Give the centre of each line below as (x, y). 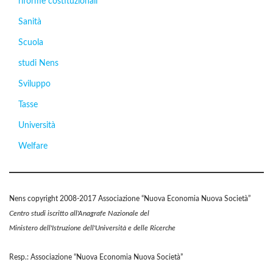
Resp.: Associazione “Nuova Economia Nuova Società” (96, 257)
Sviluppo (34, 84)
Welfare (33, 146)
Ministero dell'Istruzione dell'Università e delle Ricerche (92, 228)
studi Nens (38, 63)
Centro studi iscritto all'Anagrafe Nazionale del (79, 213)
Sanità (30, 22)
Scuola (31, 43)
